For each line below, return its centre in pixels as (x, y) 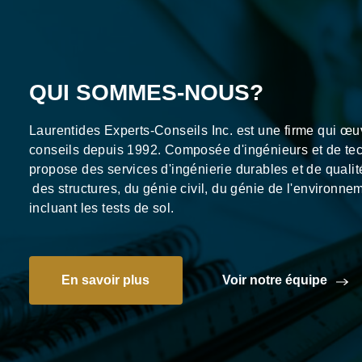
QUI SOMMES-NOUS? (146, 93)
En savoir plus (105, 280)
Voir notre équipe (275, 280)
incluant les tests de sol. (102, 208)
